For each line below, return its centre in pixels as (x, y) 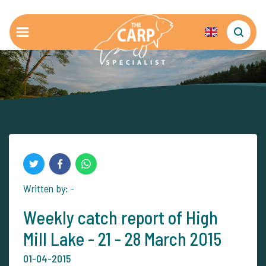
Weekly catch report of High (121, 217)
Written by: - (49, 188)
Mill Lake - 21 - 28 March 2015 (122, 239)
